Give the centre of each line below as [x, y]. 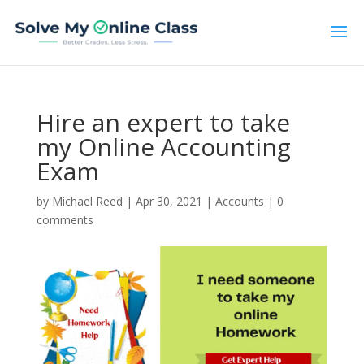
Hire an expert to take [163, 122]
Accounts [239, 201]
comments [65, 220]
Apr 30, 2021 [169, 201]
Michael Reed [87, 201]
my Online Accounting [163, 147]
